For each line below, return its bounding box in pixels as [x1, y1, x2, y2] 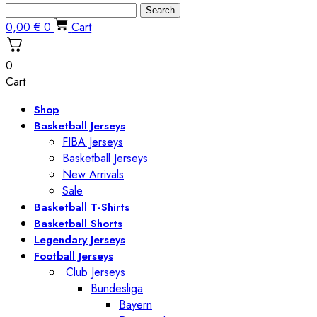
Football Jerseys [34, 248, 113, 265]
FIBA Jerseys [62, 134, 123, 151]
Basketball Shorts [34, 216, 122, 232]
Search [146, 5, 175, 16]
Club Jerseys [62, 264, 125, 281]
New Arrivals [62, 166, 124, 183]
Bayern [119, 296, 152, 313]
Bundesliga [91, 280, 143, 297]
